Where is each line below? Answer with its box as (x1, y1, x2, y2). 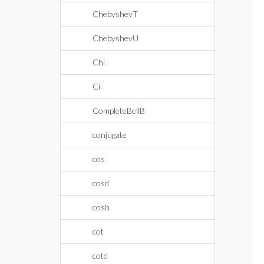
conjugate (93, 130, 127, 140)
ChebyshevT (93, 9, 138, 19)
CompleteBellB (93, 105, 145, 115)
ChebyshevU (93, 33, 138, 43)
